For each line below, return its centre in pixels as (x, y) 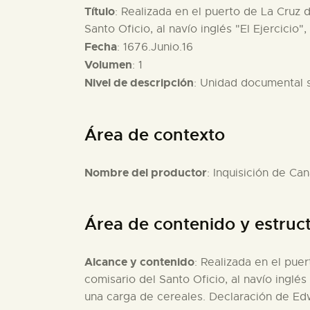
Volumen (108, 65)
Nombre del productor (146, 172)
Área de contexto (155, 135)
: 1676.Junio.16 (155, 47)
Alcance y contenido (139, 262)
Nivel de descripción (139, 83)
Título (100, 12)
